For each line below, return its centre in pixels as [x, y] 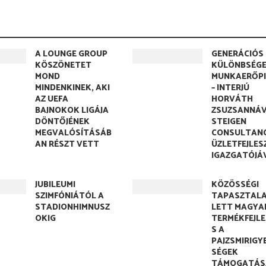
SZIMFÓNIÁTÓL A [69, 196]
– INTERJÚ [231, 88]
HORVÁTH [232, 99]
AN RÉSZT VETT [67, 145]
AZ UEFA [51, 99]
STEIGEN [229, 122]
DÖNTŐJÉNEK [62, 122]
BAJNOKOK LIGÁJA [72, 111]
